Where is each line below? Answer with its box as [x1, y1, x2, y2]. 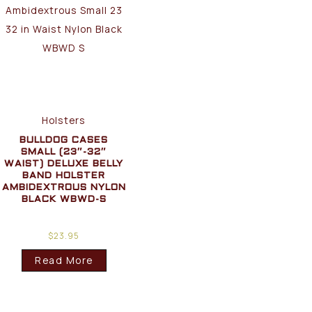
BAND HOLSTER [22, 171, 106, 180]
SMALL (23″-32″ [21, 147, 107, 157]
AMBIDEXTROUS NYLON [1, 182, 126, 192]
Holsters [42, 113, 86, 127]
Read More [35, 253, 93, 267]
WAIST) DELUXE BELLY [4, 159, 124, 169]
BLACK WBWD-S [21, 194, 107, 204]
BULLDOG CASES [19, 135, 109, 145]
